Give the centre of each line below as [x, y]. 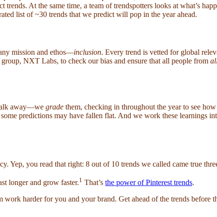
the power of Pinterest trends [149, 183]
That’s [94, 183]
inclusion [87, 52]
